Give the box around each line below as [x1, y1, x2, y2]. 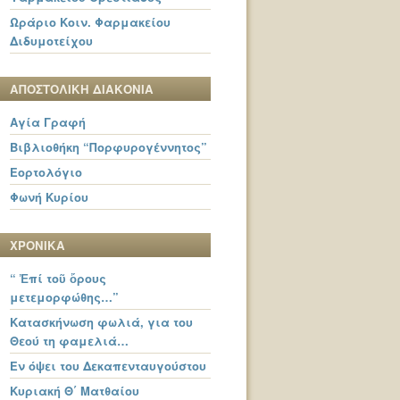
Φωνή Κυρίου [10, 188, 88, 206]
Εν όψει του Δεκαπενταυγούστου [10, 357, 206, 375]
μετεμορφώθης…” [10, 288, 119, 306]
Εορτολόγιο [10, 163, 82, 181]
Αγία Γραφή [10, 113, 86, 131]
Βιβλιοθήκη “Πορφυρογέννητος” [10, 138, 207, 156]
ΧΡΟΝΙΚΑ [10, 237, 65, 254]
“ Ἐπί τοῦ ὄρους [10, 270, 106, 287]
